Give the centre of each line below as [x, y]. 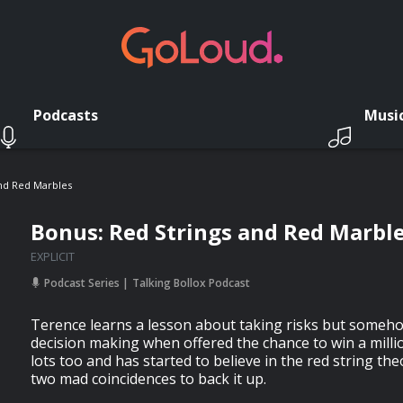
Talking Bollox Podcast [191, 283]
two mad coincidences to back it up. [148, 379]
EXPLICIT [53, 256]
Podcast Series [82, 283]
